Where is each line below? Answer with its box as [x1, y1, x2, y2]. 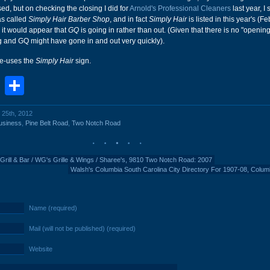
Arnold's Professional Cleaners [130, 4, 231, 13]
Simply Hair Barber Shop [28, 15, 110, 24]
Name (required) [29, 204, 77, 212]
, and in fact [110, 15, 149, 24]
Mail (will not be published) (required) [29, 225, 136, 232]
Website [29, 245, 52, 253]
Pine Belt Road [25, 119, 68, 127]
